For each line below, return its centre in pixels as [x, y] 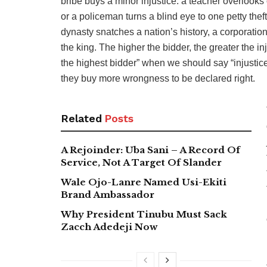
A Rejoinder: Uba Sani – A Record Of [150, 150]
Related [81, 118]
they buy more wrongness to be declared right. [158, 78]
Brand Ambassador [108, 194]
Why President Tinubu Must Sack [144, 214]
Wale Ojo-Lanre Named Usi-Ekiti [144, 182]
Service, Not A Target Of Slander [141, 162]
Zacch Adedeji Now [109, 226]
